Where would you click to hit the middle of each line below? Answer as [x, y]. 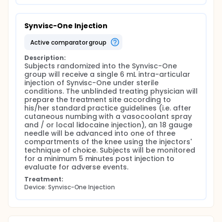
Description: [45, 58]
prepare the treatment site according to [98, 100]
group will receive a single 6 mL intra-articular [107, 74]
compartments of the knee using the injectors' [108, 142]
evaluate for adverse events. [77, 167]
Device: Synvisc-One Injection [70, 187]
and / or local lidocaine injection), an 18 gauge [108, 125]
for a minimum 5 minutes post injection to [99, 159]
